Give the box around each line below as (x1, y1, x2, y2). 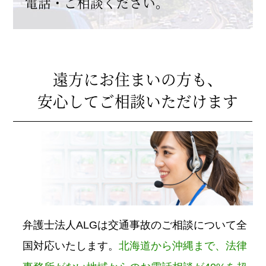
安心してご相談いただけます (37, 90, 238, 112)
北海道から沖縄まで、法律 (119, 239, 248, 252)
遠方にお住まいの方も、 (52, 68, 223, 90)
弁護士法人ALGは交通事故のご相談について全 (23, 218, 248, 231)
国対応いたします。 (23, 239, 119, 252)
